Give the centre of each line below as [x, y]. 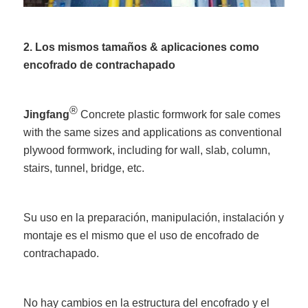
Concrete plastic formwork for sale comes [179, 114]
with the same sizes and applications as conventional [153, 132]
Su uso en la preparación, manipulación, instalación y [154, 217]
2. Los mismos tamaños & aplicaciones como [142, 47]
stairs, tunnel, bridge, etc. [86, 168]
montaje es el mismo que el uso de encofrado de [142, 235]
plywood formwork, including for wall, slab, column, [147, 150]
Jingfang [47, 114]
